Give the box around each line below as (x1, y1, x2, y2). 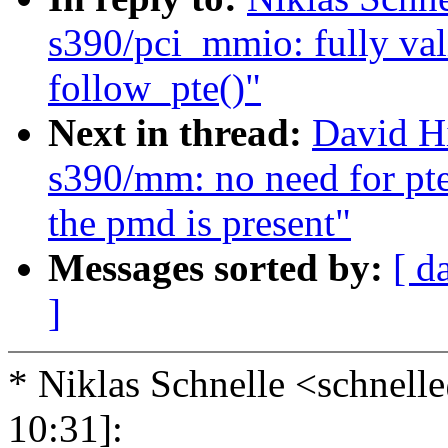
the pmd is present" (48, 201, 351, 245)
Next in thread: (48, 111, 312, 155)
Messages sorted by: (48, 246, 393, 290)
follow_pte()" (48, 66, 261, 110)
